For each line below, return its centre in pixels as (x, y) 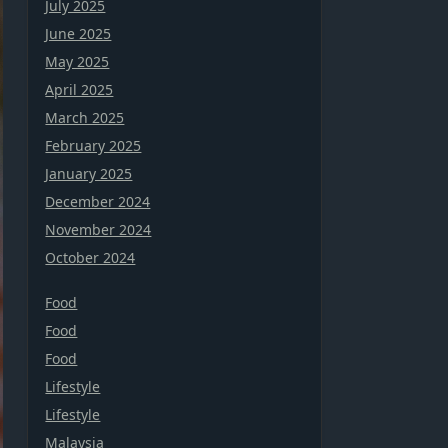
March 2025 (85, 117)
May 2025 (77, 61)
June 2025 (78, 33)
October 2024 (90, 257)
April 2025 (79, 89)
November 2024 (98, 229)
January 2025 (89, 173)
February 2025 (93, 145)
